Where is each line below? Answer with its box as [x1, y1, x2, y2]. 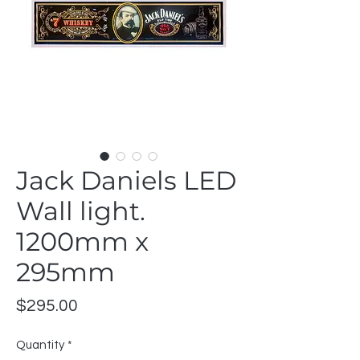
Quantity [16, 339, 64, 352]
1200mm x [16, 226, 149, 258]
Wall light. [16, 195, 145, 227]
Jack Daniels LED [16, 165, 236, 197]
